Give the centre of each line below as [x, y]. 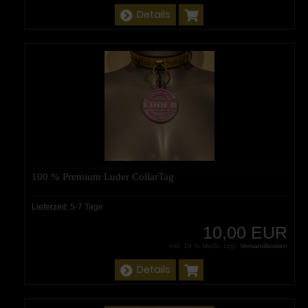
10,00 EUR [245, 232]
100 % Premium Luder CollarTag [103, 176]
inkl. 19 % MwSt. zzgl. [204, 245]
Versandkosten [263, 245]
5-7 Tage [87, 207]
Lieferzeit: [51, 207]
